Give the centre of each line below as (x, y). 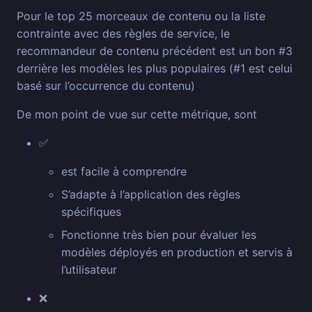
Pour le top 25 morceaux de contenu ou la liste (141, 16)
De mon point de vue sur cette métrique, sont (137, 115)
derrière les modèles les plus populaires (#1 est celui (155, 69)
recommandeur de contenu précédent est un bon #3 (155, 51)
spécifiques (91, 212)
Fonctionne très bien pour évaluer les (159, 235)
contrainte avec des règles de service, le (123, 34)
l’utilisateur (89, 270)
